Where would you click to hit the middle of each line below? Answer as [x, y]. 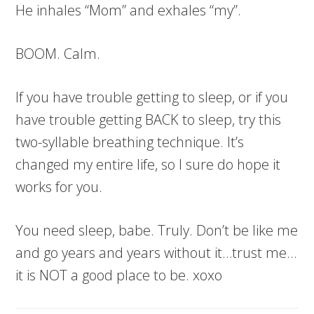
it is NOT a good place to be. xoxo [119, 275]
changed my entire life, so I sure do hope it [148, 165]
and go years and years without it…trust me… [156, 253]
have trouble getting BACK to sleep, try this [149, 120]
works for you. [59, 187]
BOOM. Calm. [58, 54]
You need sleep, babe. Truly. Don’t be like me [157, 231]
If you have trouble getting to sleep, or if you [152, 97]
